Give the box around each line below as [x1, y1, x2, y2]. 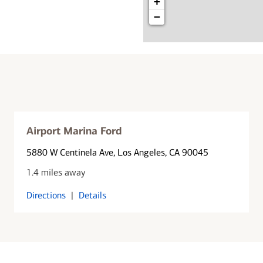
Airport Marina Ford [26, 124, 122, 137]
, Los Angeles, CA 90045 [113, 146, 209, 158]
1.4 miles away [26, 166, 86, 178]
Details [79, 189, 107, 201]
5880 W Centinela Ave [26, 146, 114, 158]
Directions [26, 189, 66, 201]
